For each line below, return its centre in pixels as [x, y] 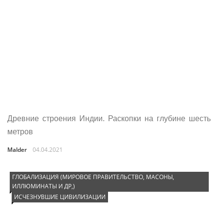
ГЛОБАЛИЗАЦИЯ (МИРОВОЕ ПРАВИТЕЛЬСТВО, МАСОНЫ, [93, 177]
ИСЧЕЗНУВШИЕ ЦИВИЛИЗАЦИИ [60, 197]
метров [20, 132]
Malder [17, 150]
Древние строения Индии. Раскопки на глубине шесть [109, 118]
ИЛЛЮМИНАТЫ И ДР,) [44, 186]
